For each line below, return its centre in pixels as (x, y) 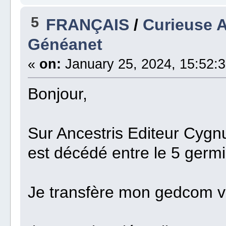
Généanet (65, 45)
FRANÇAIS (88, 25)
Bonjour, (58, 94)
